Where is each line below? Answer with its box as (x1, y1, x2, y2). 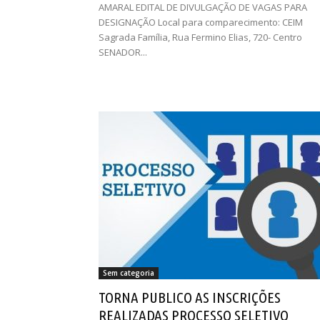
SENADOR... (99, 46, 147, 59)
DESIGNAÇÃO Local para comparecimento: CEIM (99, 16, 303, 29)
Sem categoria (103, 268, 154, 278)
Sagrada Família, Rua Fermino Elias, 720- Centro (99, 31, 302, 44)
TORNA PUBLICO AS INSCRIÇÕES (99, 289, 281, 306)
